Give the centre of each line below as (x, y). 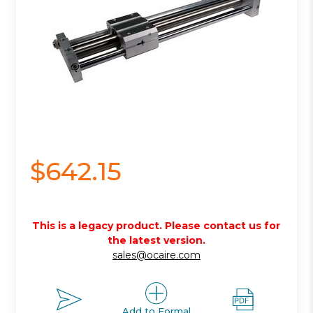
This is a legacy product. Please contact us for (156, 225)
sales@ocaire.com (156, 255)
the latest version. (156, 240)
